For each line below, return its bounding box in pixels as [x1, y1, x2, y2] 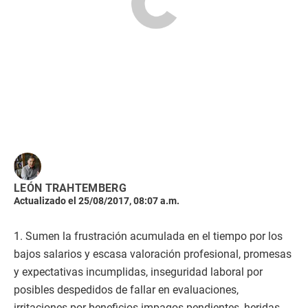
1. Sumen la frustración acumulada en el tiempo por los [14, 230, 283, 243]
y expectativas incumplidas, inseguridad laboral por [14, 265, 263, 278]
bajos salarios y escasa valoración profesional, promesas [14, 247, 291, 261]
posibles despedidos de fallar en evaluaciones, [14, 283, 239, 296]
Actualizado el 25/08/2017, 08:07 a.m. [14, 195, 179, 206]
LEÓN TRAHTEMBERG [14, 181, 126, 195]
